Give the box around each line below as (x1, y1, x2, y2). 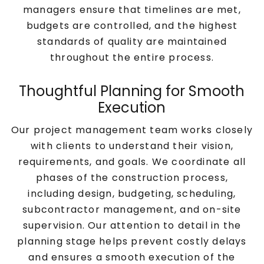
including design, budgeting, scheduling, (28, 187, 236, 200)
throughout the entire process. (49, 51, 214, 64)
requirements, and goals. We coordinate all (18, 155, 246, 169)
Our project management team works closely (11, 123, 253, 137)
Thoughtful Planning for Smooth (19, 81, 245, 101)
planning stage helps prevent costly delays (17, 235, 247, 248)
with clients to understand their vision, (30, 139, 233, 153)
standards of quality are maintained (37, 35, 227, 48)
